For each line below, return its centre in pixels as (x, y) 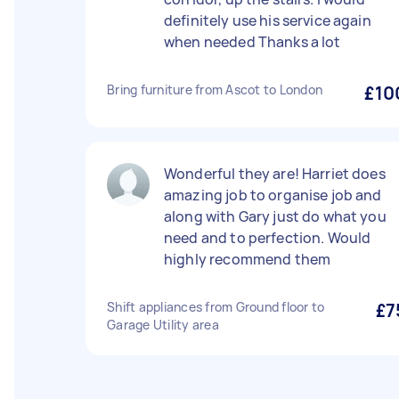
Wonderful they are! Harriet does (275, 174)
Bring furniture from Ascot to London (215, 90)
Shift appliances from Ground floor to (216, 307)
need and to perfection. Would (268, 238)
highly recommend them (248, 259)
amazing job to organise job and (273, 195)
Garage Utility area (163, 325)
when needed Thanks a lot (252, 42)
